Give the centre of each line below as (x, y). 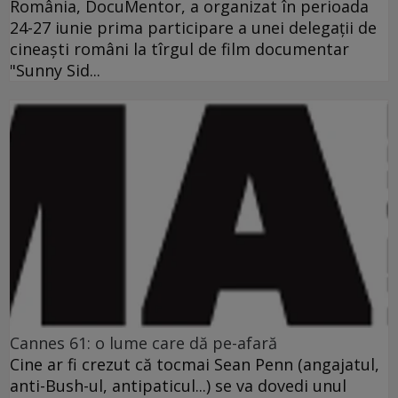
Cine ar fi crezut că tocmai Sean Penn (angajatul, (195, 364)
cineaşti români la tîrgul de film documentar (179, 49)
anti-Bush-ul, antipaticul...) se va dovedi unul (178, 385)
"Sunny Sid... (55, 71)
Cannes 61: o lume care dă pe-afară (143, 342)
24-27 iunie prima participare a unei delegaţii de (193, 28)
